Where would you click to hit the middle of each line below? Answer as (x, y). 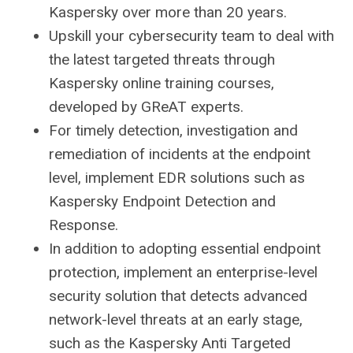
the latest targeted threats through (162, 59)
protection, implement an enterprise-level (183, 272)
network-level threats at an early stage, (176, 319)
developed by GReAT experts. (146, 106)
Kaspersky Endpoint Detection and (162, 201)
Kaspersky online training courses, (162, 83)
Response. (84, 225)
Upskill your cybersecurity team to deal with (191, 35)
